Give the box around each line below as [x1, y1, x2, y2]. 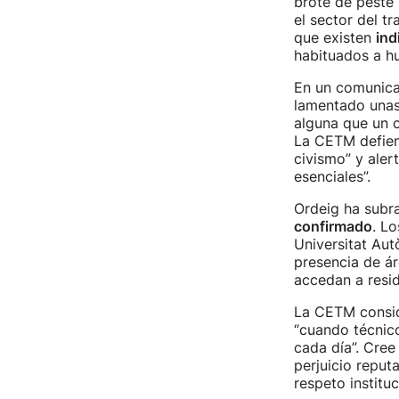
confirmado [293, 217, 372, 235]
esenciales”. [293, 167, 370, 185]
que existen [293, 28, 376, 46]
